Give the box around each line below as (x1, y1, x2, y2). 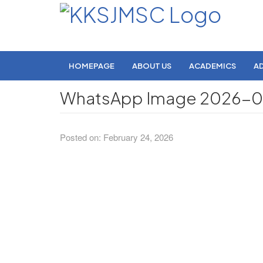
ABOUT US (132, 61, 171, 70)
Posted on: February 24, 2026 (60, 131, 173, 143)
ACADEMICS (189, 61, 236, 70)
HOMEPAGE (69, 61, 114, 70)
